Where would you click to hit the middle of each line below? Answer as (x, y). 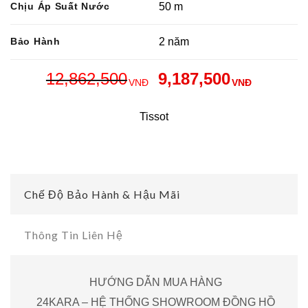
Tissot (154, 117)
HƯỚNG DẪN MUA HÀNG (156, 283)
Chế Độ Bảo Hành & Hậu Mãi (102, 195)
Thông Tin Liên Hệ (74, 235)
